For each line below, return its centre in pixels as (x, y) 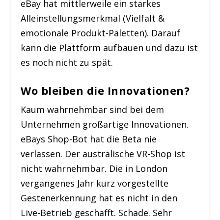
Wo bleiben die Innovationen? (105, 91)
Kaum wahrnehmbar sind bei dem (93, 110)
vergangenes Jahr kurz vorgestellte (95, 183)
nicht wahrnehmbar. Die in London (94, 169)
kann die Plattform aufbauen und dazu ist (110, 47)
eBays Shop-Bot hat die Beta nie (89, 139)
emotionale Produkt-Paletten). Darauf (101, 33)
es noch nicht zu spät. (67, 62)
